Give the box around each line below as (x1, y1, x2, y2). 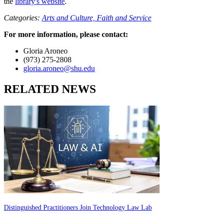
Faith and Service (97, 13, 151, 22)
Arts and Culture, (42, 13, 97, 22)
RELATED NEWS (4, 82, 96, 95)
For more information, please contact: (4, 30, 128, 38)
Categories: (4, 13, 42, 22)
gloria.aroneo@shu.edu (23, 64, 95, 73)
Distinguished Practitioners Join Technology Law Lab (4, 203, 152, 211)
